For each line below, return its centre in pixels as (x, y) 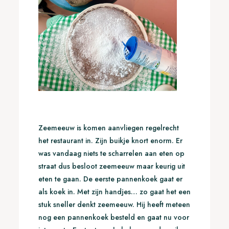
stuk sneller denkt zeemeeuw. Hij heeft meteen (114, 204)
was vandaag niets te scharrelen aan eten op (111, 153)
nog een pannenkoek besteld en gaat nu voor (113, 217)
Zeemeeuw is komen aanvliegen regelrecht (108, 128)
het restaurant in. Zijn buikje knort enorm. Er (110, 140)
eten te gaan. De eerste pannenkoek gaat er (110, 179)
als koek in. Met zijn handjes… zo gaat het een (114, 191)
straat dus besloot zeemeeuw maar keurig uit (111, 166)
